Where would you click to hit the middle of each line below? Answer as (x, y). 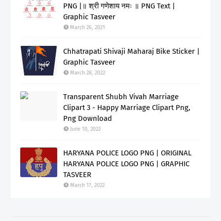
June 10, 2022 (85, 129)
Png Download (88, 118)
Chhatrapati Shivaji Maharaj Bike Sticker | (131, 51)
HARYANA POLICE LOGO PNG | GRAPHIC (126, 164)
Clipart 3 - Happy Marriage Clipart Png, (127, 107)
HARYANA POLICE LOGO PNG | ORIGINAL (127, 153)
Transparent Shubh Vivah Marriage (121, 96)
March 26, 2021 (88, 27)
